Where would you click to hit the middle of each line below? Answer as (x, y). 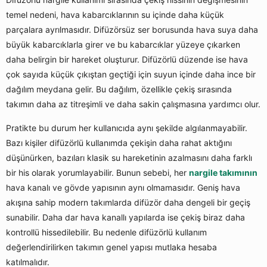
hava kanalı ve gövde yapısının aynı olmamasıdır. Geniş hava (123, 188)
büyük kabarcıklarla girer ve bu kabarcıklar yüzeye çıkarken (123, 45)
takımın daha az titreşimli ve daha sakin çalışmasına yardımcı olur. (133, 104)
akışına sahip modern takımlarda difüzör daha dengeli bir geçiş (128, 203)
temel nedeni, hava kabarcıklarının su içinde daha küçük (115, 15)
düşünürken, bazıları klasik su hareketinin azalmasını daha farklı (129, 158)
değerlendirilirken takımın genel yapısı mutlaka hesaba (111, 247)
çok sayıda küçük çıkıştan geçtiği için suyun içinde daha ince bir (131, 74)
